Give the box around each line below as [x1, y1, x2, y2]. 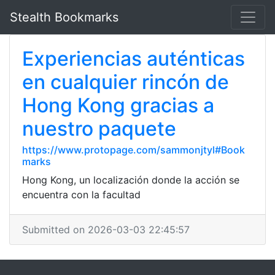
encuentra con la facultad [22, 188, 141, 201]
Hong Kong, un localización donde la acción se [22, 174, 239, 186]
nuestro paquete [22, 117, 176, 141]
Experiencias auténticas [22, 47, 245, 71]
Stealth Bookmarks [10, 10, 118, 25]
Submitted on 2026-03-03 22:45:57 [22, 223, 190, 236]
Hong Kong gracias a [22, 93, 214, 117]
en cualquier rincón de [22, 70, 229, 94]
